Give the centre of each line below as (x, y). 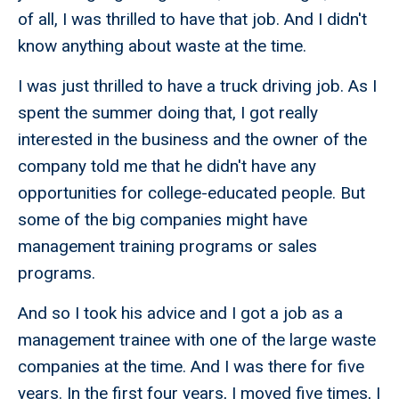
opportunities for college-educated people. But (191, 193)
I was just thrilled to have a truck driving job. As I (197, 86)
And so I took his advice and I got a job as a (180, 313)
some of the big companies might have (163, 220)
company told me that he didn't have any (167, 167)
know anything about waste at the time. (162, 46)
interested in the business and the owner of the (192, 140)
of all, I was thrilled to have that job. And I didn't (192, 20)
